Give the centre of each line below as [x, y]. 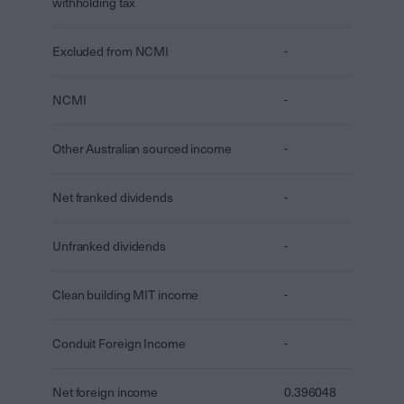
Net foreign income [106, 393]
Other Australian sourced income [142, 149]
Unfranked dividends [110, 247]
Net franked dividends [113, 198]
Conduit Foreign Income [119, 344]
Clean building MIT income [126, 295]
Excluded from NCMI [111, 52]
